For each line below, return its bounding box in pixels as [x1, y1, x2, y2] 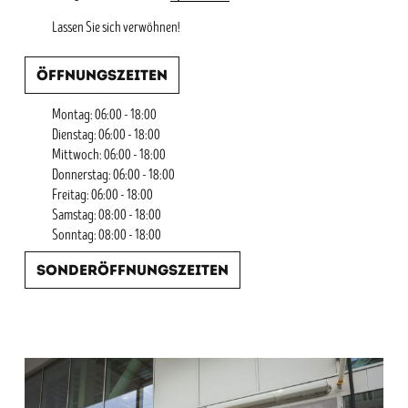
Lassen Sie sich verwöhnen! [52, 21, 180, 36]
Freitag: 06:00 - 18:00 [52, 189, 153, 203]
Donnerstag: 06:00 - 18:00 [52, 168, 175, 183]
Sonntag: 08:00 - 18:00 [52, 229, 161, 243]
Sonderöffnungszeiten [36, 261, 229, 279]
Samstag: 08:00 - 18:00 [52, 209, 161, 223]
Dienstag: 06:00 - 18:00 [52, 128, 160, 143]
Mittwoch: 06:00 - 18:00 [52, 148, 166, 163]
